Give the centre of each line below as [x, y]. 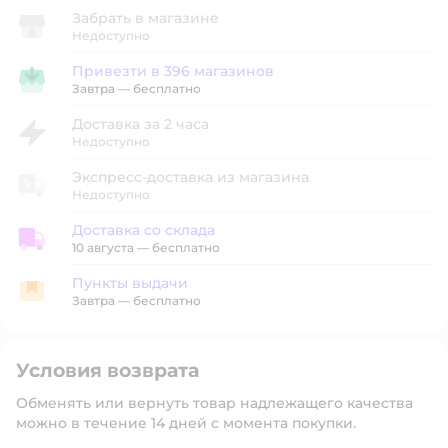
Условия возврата [107, 370]
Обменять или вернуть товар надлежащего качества [214, 403]
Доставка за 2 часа [140, 124]
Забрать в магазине [145, 18]
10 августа [103, 247]
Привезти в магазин [87, 87]
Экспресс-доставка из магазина [190, 177]
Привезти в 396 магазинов [173, 71]
